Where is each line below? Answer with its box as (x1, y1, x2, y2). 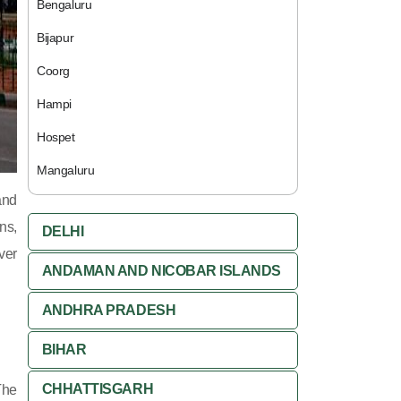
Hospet (37, 130, 75, 144)
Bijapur (37, 30, 74, 45)
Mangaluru (37, 163, 95, 177)
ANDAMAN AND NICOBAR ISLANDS (41, 263, 281, 278)
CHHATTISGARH (41, 381, 154, 397)
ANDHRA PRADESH (41, 303, 176, 318)
